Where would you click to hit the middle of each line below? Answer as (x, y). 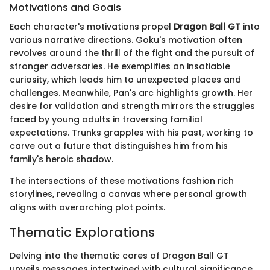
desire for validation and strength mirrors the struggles (132, 106)
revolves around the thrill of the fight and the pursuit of (132, 53)
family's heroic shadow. (61, 159)
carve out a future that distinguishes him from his (119, 146)
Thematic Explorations (82, 233)
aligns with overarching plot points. (87, 208)
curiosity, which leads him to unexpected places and (125, 80)
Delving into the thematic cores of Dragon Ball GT (119, 255)
